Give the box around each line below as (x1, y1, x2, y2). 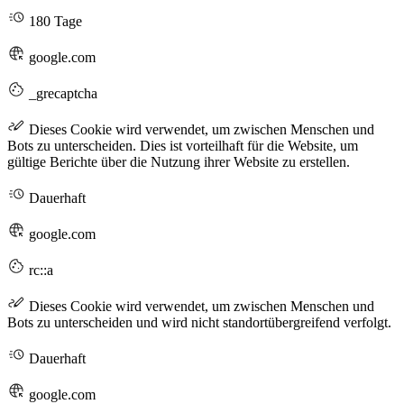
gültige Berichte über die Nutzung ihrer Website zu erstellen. (7, 154, 350, 170)
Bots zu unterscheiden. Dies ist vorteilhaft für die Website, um (7, 138, 358, 154)
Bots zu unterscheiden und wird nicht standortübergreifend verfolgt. (7, 315, 391, 331)
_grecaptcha (25, 86, 97, 102)
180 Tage (25, 14, 82, 30)
